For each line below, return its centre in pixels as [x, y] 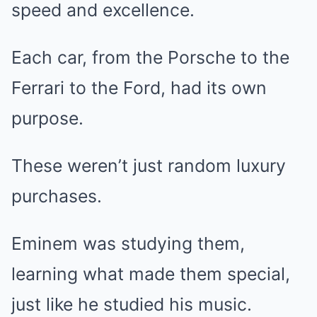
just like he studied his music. [132, 304]
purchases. [57, 196]
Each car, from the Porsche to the [150, 57]
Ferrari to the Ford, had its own [139, 88]
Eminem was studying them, [128, 243]
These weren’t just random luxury [149, 166]
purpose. [47, 118]
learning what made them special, [151, 274]
